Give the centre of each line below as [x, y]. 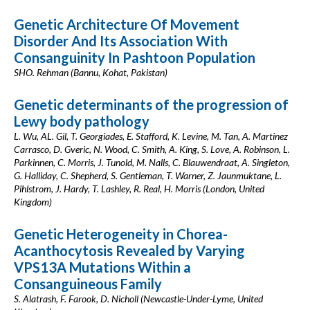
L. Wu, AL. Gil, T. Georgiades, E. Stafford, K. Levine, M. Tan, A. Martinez [151, 136]
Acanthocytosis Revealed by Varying [129, 250]
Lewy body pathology [82, 121]
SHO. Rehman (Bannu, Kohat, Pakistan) [91, 72]
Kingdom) [33, 202]
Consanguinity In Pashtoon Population [135, 57]
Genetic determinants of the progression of [151, 104]
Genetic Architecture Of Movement [127, 24]
